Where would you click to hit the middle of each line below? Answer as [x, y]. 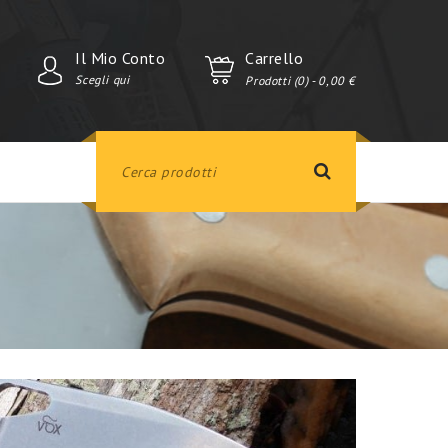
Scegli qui [102, 79]
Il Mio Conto [120, 58]
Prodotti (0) [278, 80]
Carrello [274, 58]
